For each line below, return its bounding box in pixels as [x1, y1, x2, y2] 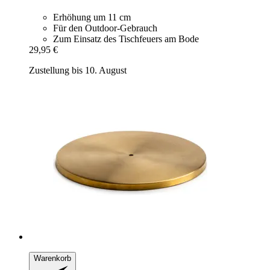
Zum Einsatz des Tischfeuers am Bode [53, 33, 199, 44]
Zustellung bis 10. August [29, 64, 127, 75]
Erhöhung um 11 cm [53, 11, 131, 22]
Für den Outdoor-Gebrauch [53, 22, 157, 33]
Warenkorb [34, 253, 71, 263]
